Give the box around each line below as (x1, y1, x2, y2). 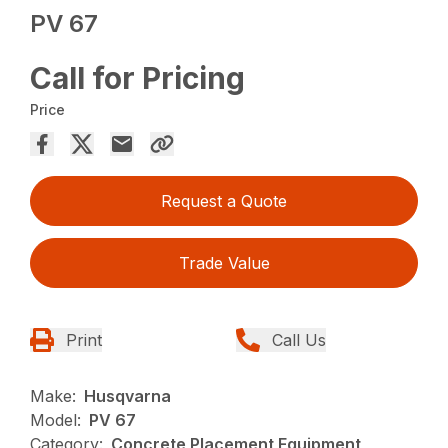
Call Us (272, 329, 326, 350)
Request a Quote (161, 190, 287, 211)
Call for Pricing (30, 59, 246, 96)
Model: (30, 409, 82, 430)
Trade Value (178, 252, 270, 273)
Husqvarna (84, 385, 172, 406)
